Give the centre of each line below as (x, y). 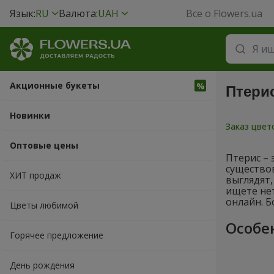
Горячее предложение (57, 235)
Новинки (30, 115)
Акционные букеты (55, 85)
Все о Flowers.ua (224, 13)
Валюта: (78, 13)
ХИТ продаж (35, 175)
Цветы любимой (44, 205)
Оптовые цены (44, 145)
